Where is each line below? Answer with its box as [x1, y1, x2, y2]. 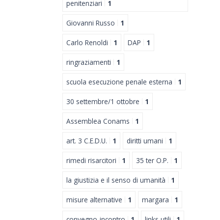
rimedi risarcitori [66, 155, 116, 165]
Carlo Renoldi [66, 37, 108, 47]
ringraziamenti [66, 57, 111, 67]
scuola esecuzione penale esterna [66, 77, 172, 86]
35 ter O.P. [136, 155, 168, 165]
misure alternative [66, 194, 122, 204]
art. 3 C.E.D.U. [66, 136, 107, 145]
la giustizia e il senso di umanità [66, 175, 165, 185]
